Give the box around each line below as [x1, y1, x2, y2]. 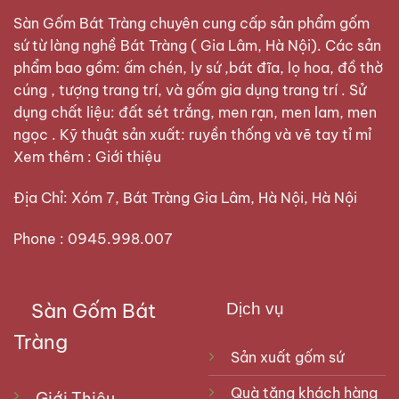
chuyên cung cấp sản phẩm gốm [146, 14, 370, 33]
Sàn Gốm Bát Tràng [13, 14, 146, 33]
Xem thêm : [13, 148, 95, 167]
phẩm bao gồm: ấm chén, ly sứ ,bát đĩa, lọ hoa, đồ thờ [13, 59, 383, 77]
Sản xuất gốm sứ [230, 348, 344, 367]
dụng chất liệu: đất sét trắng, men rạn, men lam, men [13, 103, 377, 122]
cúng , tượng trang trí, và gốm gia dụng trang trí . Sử [13, 81, 366, 100]
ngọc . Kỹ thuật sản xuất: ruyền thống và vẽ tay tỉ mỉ [13, 126, 371, 144]
